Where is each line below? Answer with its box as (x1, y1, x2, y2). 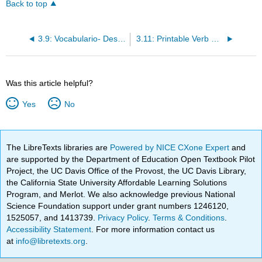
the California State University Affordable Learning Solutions (6, 177, 227, 187)
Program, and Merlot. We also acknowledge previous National (6, 189, 236, 199)
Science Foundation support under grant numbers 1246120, (6, 201, 229, 211)
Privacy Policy (98, 212, 149, 222)
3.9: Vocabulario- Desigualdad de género (117, 34, 126, 43)
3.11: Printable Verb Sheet (211, 34, 219, 43)
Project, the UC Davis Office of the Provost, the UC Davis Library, (6, 166, 247, 175)
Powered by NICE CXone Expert (110, 142, 232, 152)
